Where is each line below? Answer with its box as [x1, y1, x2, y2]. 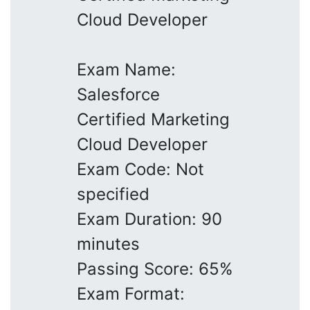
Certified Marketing [77, 109, 230, 129]
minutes [77, 233, 140, 254]
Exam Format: [77, 283, 185, 304]
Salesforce [77, 84, 160, 104]
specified [77, 183, 149, 204]
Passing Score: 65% [77, 258, 233, 279]
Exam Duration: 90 [77, 208, 222, 229]
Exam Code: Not [77, 158, 204, 179]
